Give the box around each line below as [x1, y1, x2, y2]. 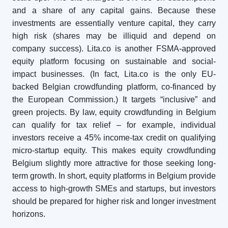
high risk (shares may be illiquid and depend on [12, 32, 216, 40]
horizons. [12, 210, 45, 218]
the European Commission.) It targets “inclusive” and [12, 95, 216, 104]
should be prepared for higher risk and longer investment [12, 197, 216, 206]
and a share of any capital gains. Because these [12, 6, 216, 15]
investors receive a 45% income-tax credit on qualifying [12, 133, 216, 142]
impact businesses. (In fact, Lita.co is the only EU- [12, 70, 216, 78]
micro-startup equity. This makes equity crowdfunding [12, 146, 216, 155]
